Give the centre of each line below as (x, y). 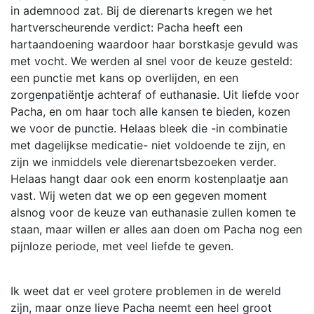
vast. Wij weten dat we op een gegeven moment (139, 196)
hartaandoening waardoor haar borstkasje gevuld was (154, 45)
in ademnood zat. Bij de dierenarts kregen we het (142, 11)
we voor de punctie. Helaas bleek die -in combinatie (149, 129)
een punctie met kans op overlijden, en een (124, 78)
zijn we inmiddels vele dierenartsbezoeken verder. (143, 162)
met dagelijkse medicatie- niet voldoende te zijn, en (148, 145)
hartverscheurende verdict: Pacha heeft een (127, 28)
